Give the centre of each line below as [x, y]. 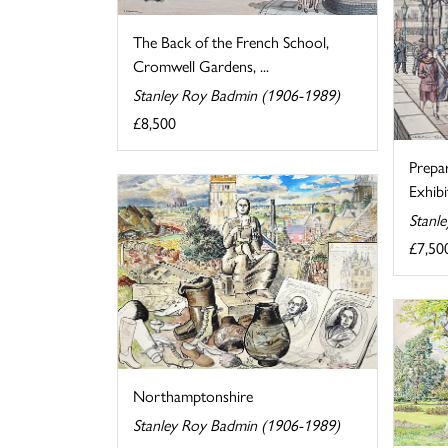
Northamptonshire [193, 396]
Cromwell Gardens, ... [201, 66]
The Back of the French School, [231, 42]
